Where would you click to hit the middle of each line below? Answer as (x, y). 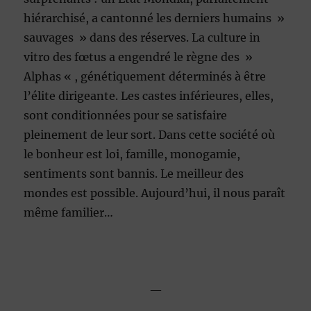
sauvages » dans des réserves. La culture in (142, 38)
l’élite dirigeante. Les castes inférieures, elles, (149, 96)
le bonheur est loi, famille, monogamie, (132, 154)
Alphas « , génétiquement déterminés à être (145, 77)
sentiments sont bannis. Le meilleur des (134, 174)
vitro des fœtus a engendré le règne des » (138, 57)
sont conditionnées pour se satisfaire (126, 116)
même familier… (69, 213)
